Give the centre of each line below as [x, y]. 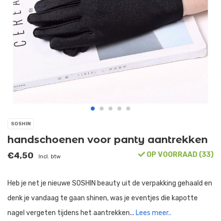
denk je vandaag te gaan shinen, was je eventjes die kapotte [103, 198]
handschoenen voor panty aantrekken [108, 140]
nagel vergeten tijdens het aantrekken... [72, 213]
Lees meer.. [153, 213]
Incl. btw [50, 157]
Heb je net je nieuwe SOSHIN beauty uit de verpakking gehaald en [110, 184]
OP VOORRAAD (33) [179, 155]
